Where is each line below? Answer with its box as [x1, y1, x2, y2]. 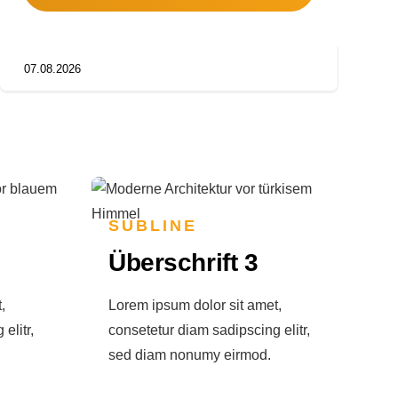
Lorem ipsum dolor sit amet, [107, 298, 282, 314]
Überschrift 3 [107, 249, 259, 277]
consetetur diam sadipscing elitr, [107, 322, 310, 338]
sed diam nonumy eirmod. [107, 347, 271, 363]
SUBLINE [107, 217, 198, 235]
